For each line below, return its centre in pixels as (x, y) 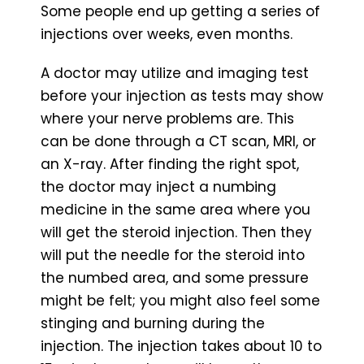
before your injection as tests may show (182, 95)
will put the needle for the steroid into (173, 255)
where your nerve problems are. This (167, 118)
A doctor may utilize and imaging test (175, 73)
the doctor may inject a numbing (158, 186)
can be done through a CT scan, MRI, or (178, 141)
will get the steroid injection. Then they (176, 232)
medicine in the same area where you (175, 209)
